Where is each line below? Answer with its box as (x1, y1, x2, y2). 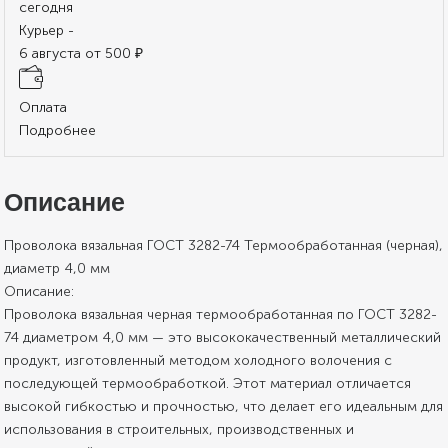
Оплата (19, 98, 68, 116)
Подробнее (19, 121, 97, 139)
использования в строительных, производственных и (4, 420, 355, 438)
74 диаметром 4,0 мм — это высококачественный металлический (4, 328, 442, 346)
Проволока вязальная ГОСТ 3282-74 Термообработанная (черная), (4, 236, 444, 254)
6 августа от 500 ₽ (19, 44, 144, 62)
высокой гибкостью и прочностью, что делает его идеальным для (4, 397, 444, 415)
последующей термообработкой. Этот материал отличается (4, 374, 412, 392)
